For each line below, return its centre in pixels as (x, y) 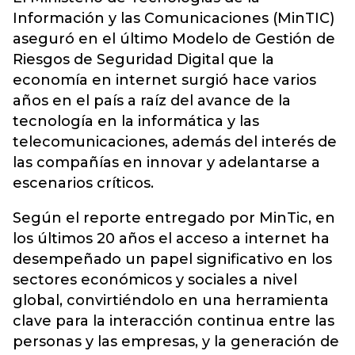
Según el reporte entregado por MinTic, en (174, 218)
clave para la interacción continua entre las (174, 321)
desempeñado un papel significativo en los (172, 259)
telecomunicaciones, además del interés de (175, 142)
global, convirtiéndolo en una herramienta (171, 300)
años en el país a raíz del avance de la (152, 101)
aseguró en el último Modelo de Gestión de (174, 39)
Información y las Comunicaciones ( (145, 18)
